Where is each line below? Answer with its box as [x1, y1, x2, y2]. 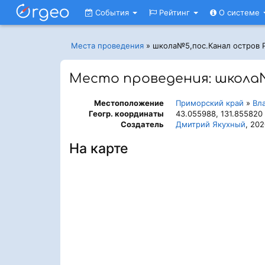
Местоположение [94, 98, 164, 108]
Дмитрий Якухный [176, 119, 245, 129]
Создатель [121, 119, 164, 129]
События [93, 8, 131, 17]
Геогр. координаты [89, 109, 164, 118]
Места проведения [71, 41, 144, 50]
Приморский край [176, 98, 244, 108]
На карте [69, 140, 128, 157]
